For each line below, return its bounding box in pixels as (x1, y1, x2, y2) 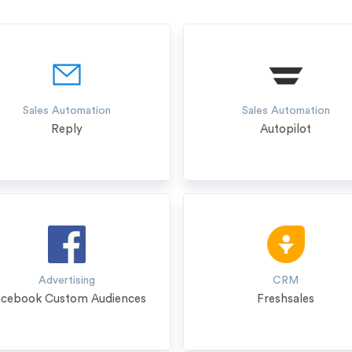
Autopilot (260, 123, 312, 135)
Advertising (38, 275, 96, 286)
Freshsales (257, 293, 315, 305)
